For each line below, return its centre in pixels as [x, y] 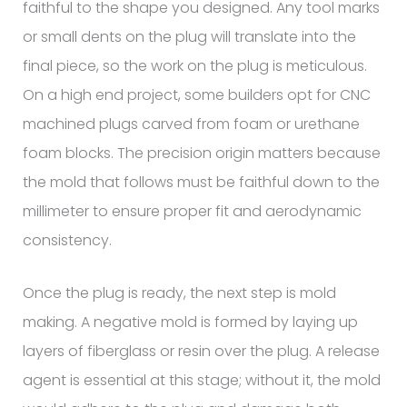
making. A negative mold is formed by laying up [190, 322]
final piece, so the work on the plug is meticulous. [194, 66]
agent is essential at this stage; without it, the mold [201, 380]
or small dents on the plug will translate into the [189, 37]
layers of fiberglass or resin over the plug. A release [201, 351]
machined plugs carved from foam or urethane [191, 124]
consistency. [67, 240]
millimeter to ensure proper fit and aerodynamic [192, 211]
